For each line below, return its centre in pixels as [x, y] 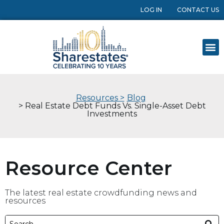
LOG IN [151, 10]
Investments [112, 114]
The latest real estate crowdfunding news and [101, 193]
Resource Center [89, 168]
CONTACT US [198, 10]
